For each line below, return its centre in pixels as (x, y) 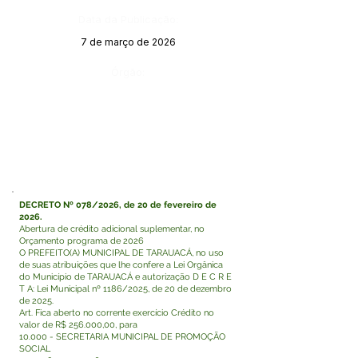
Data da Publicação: (128, 19)
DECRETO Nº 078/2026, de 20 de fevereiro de (118, 205)
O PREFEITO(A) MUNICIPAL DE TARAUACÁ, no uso (121, 253)
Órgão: (128, 72)
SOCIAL (35, 349)
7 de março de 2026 (128, 42)
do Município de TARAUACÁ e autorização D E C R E (125, 277)
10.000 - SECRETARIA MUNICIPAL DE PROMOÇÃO (122, 337)
